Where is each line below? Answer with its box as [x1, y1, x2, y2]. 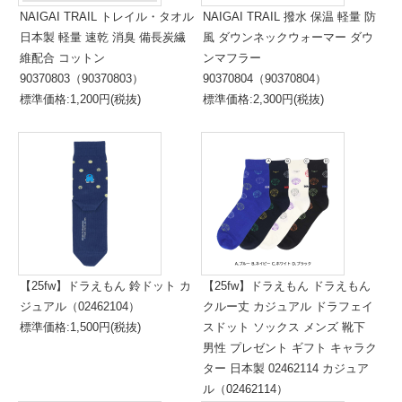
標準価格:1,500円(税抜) [20, 320, 141, 334]
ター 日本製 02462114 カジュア [203, 362, 369, 375]
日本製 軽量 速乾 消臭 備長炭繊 [20, 31, 186, 44]
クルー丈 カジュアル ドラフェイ [203, 300, 373, 313]
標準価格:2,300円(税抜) [203, 92, 324, 106]
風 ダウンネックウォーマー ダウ [203, 31, 373, 44]
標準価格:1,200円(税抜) [20, 92, 141, 106]
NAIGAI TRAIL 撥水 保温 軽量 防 [203, 10, 376, 23]
